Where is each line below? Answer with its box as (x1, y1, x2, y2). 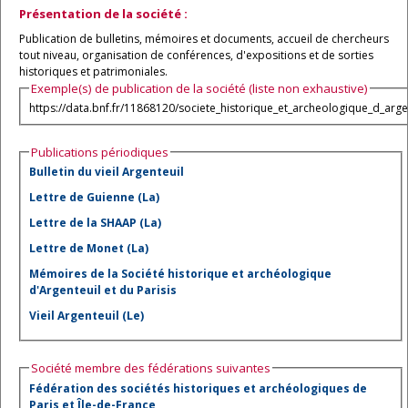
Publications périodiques (31, 143, 168, 160)
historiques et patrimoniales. (19, 64, 168, 79)
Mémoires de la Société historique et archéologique (29, 265, 331, 281)
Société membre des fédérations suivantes (31, 360, 270, 377)
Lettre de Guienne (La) (29, 189, 159, 205)
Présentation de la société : (19, 5, 188, 22)
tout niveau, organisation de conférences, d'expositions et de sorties (19, 47, 373, 63)
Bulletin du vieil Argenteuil (29, 163, 184, 179)
